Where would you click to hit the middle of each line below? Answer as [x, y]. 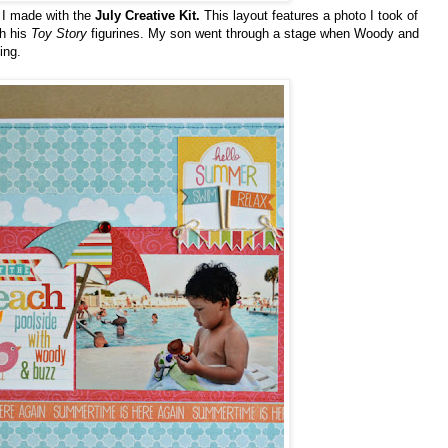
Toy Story [59, 34]
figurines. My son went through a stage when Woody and [253, 34]
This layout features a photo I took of [309, 16]
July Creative [135, 16]
